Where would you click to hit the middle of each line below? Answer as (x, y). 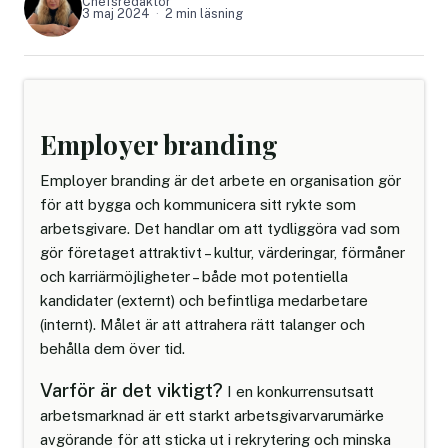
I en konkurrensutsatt (298, 391)
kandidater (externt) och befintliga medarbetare (204, 300)
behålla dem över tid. (112, 348)
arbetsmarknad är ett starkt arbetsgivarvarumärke (212, 415)
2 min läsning (204, 13)
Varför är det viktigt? (131, 389)
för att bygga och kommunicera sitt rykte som (198, 204)
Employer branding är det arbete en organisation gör (220, 180)
